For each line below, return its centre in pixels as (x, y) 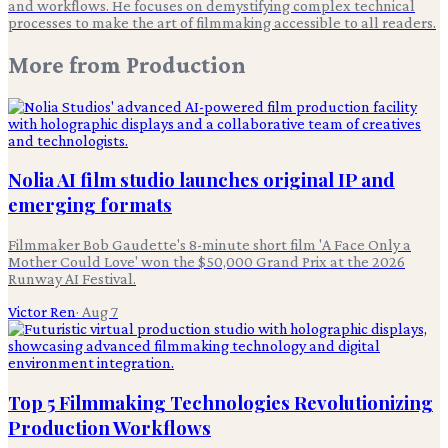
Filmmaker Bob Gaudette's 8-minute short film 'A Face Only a (209, 245)
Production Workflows (109, 427)
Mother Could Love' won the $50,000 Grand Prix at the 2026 (206, 262)
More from (67, 64)
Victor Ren (42, 312)
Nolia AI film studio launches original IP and (201, 180)
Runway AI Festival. (72, 279)
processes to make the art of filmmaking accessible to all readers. (222, 22)
